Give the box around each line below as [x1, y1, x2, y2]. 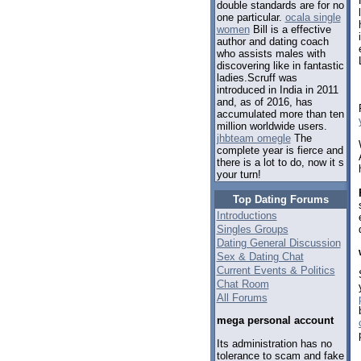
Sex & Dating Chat [216, 251, 304, 263]
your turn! [216, 168, 261, 181]
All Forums [216, 292, 268, 304]
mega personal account [216, 314, 334, 327]
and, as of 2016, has [216, 96, 313, 109]
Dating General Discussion [216, 237, 341, 249]
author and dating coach [216, 35, 329, 48]
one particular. [216, 11, 285, 24]
